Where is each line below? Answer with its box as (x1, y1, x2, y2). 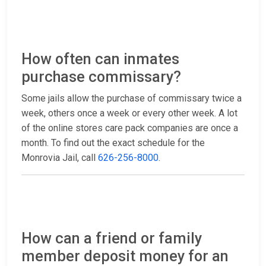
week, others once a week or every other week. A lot (21, 107, 237, 119)
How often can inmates (21, 50, 179, 68)
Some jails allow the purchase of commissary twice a (21, 93, 242, 104)
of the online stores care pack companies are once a (21, 122, 238, 134)
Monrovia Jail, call (21, 152, 98, 164)
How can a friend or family (21, 230, 202, 248)
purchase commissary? (21, 68, 181, 86)
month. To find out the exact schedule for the (21, 137, 205, 149)
